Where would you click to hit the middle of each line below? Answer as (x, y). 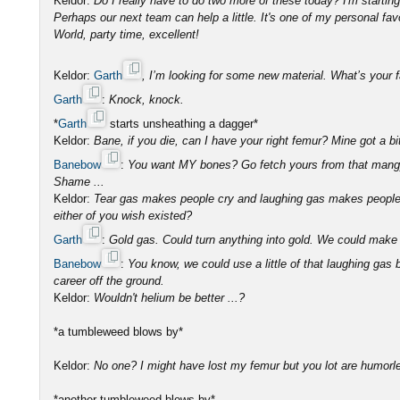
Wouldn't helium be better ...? (169, 297)
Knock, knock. (146, 99)
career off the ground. (109, 280)
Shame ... (79, 181)
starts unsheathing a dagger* (186, 123)
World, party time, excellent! (126, 34)
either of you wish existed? (126, 215)
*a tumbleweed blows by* (118, 331)
